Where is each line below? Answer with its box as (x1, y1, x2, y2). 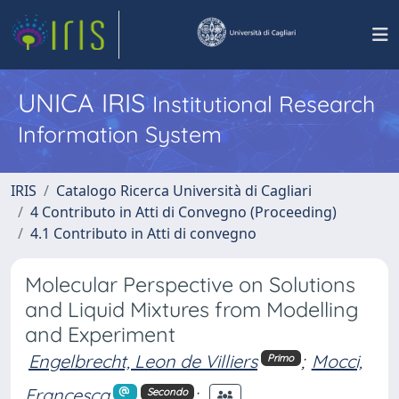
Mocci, (311, 350, 362, 372)
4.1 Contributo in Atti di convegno (30, 224, 256, 243)
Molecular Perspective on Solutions (25, 272, 355, 297)
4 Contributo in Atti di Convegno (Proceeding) (30, 202, 337, 222)
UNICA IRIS (18, 86, 152, 118)
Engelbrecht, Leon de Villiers (28, 350, 257, 372)
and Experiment (25, 322, 175, 347)
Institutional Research (152, 90, 375, 118)
